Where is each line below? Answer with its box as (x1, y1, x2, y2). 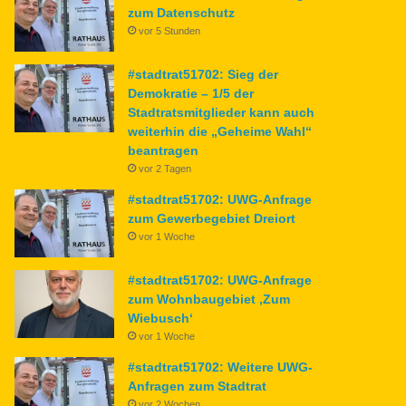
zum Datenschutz (128, 5, 236, 20)
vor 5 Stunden (139, 24, 201, 36)
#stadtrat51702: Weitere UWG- (128, 359, 314, 374)
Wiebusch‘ (128, 310, 194, 325)
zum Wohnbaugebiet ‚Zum (128, 291, 291, 306)
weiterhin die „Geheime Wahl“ (128, 123, 313, 139)
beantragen (128, 142, 199, 158)
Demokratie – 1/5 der (128, 85, 255, 101)
